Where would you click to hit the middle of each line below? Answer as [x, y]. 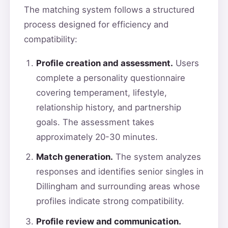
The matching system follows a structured [109, 9]
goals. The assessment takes [95, 122]
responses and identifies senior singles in [120, 172]
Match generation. [74, 157]
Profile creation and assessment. [104, 63]
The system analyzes [157, 157]
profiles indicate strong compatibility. [110, 201]
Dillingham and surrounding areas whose [118, 187]
